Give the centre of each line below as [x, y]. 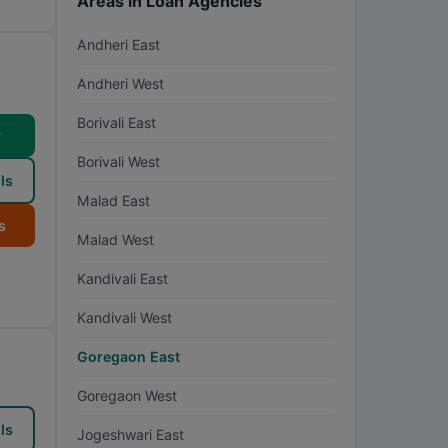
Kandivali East [122, 278]
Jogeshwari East [130, 434]
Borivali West [118, 161]
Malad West [115, 239]
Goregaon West [127, 395]
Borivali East [116, 122]
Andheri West [120, 83]
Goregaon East [128, 356]
